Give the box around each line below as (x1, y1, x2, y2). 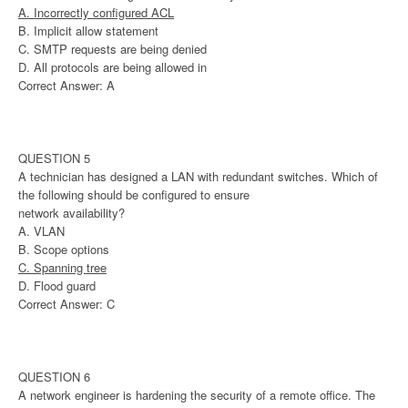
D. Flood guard (18, 277, 96, 295)
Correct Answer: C (18, 295, 115, 313)
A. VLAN (18, 222, 65, 240)
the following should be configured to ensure (18, 186, 250, 204)
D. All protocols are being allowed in (18, 58, 207, 76)
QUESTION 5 (18, 149, 90, 168)
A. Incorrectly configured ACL (18, 4, 174, 22)
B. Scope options (18, 240, 109, 259)
